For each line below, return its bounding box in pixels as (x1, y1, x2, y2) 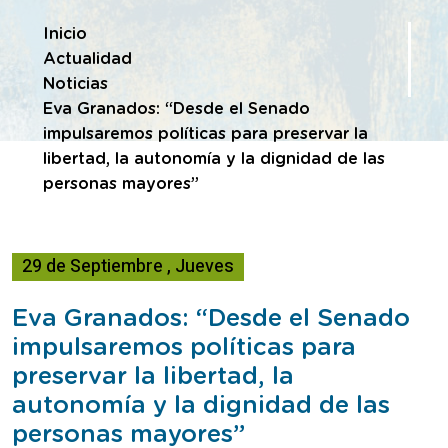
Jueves (175, 252, 234, 280)
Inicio (43, 25, 87, 42)
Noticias (43, 75, 108, 92)
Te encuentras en (26, 24, 165, 41)
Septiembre (70, 252, 163, 280)
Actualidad (43, 50, 132, 67)
